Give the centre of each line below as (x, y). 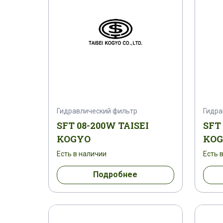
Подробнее (115, 175)
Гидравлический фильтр (97, 111)
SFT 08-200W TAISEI (103, 125)
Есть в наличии (82, 154)
